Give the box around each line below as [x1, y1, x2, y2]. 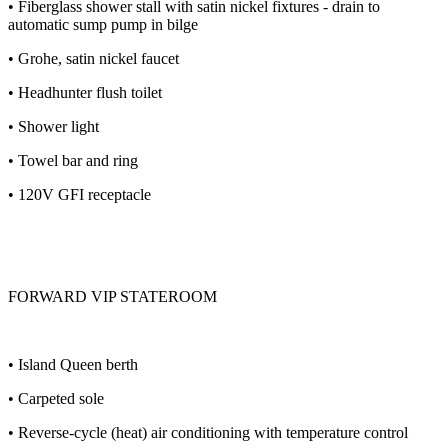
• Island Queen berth [8, 356, 138, 374]
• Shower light [8, 118, 99, 136]
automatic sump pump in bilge [8, 16, 198, 34]
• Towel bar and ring [8, 152, 138, 170]
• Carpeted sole [8, 390, 104, 408]
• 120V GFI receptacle [8, 186, 151, 204]
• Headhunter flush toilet [8, 84, 166, 102]
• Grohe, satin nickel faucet [8, 50, 179, 68]
